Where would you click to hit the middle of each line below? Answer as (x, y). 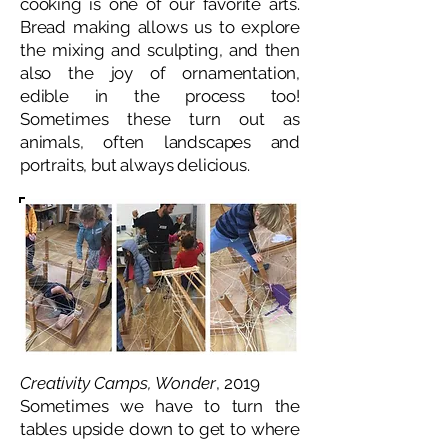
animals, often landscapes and (160, 142)
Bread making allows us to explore (160, 27)
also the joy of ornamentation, (160, 73)
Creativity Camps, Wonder (118, 383)
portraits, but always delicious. (135, 165)
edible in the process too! (160, 96)
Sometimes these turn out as (160, 119)
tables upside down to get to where (160, 429)
